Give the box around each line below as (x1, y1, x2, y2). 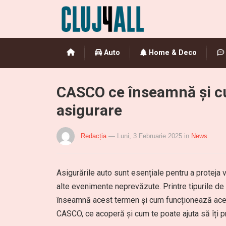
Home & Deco (147, 48, 197, 57)
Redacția (81, 132, 106, 140)
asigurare (56, 101, 122, 119)
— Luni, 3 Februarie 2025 (108, 132, 182, 140)
